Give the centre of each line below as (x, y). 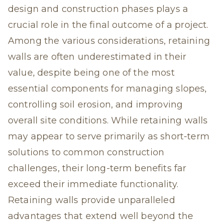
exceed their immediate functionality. (93, 184)
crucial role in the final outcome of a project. (108, 25)
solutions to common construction (86, 152)
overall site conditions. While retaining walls (108, 120)
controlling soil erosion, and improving (96, 105)
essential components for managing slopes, (108, 89)
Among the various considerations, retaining (109, 41)
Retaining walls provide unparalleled (92, 200)
